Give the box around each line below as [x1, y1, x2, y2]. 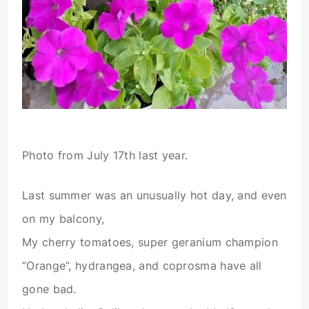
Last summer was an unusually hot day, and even [22, 188, 287, 203]
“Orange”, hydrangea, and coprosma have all [22, 259, 262, 273]
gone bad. [22, 282, 77, 297]
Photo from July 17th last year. [22, 148, 188, 163]
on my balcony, [22, 212, 105, 226]
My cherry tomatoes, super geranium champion [22, 235, 278, 250]
